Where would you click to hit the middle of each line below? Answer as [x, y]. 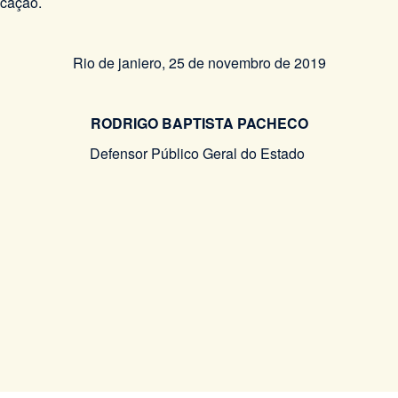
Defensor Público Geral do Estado [199, 154]
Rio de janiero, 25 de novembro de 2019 [199, 63]
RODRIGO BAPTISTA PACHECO [199, 123]
